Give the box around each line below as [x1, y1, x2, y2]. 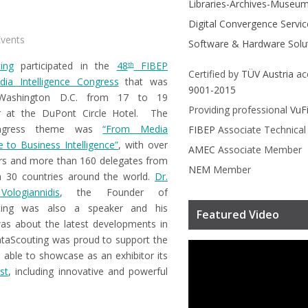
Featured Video [197, 207, 279, 223]
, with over [118, 138, 168, 152]
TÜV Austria [241, 67, 294, 81]
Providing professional [188, 103, 290, 117]
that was [118, 75, 168, 89]
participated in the [13, 59, 117, 73]
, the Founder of [59, 186, 168, 199]
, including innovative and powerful [8, 265, 168, 278]
